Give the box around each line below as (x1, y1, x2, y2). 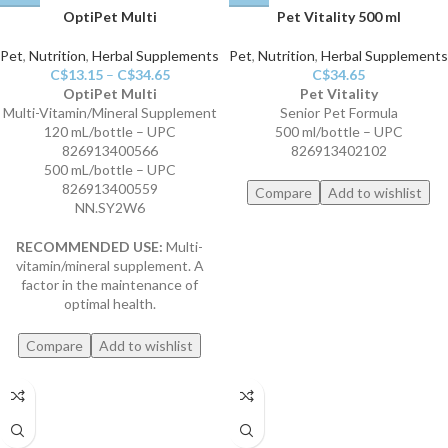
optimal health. (63, 295, 156, 313)
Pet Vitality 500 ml (276, 8, 401, 26)
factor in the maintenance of (21, 276, 198, 294)
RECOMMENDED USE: (16, 238, 163, 256)
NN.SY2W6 (74, 199, 145, 217)
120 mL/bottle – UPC (43, 123, 176, 141)
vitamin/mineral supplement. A (15, 257, 204, 275)
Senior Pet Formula (279, 104, 398, 122)
